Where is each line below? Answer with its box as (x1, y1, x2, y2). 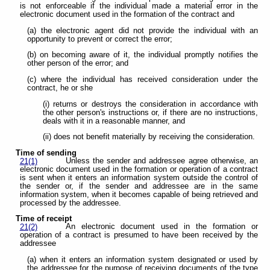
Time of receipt (16, 215, 72, 224)
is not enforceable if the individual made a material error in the (19, 2, 258, 11)
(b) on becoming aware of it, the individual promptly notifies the (27, 51, 258, 60)
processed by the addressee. (19, 198, 121, 207)
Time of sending (16, 148, 77, 157)
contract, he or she (27, 84, 93, 93)
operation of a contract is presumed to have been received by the (19, 231, 258, 240)
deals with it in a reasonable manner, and (42, 116, 185, 125)
